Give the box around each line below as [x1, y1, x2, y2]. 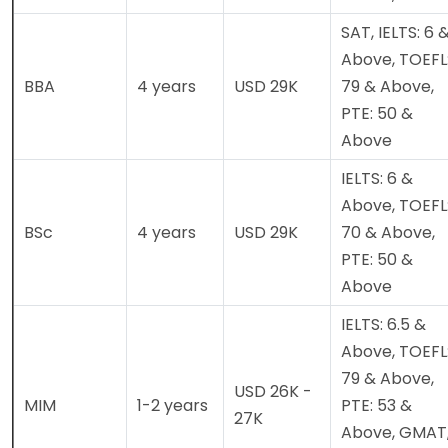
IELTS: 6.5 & [341, 313, 426, 337]
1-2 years [137, 394, 208, 418]
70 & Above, [341, 221, 435, 245]
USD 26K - [234, 380, 312, 404]
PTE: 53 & [341, 394, 412, 418]
